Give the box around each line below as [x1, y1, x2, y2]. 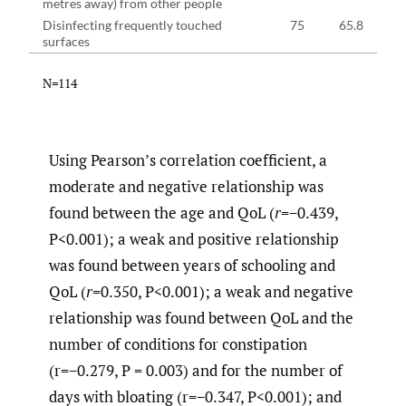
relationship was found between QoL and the [49, 306, 353, 328]
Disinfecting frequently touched [43, 16, 222, 33]
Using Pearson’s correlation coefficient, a [49, 149, 327, 170]
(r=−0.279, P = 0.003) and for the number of [49, 359, 343, 381]
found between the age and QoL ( [49, 201, 275, 223]
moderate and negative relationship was [49, 175, 324, 197]
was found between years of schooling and [49, 254, 335, 275]
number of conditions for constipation [49, 333, 307, 354]
